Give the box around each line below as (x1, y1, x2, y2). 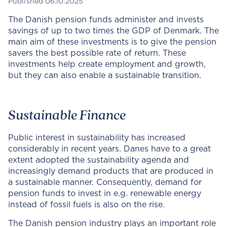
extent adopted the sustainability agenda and (8, 156, 189, 164)
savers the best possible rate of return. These (8, 49, 186, 57)
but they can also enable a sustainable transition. (8, 71, 201, 80)
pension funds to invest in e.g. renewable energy (8, 190, 201, 198)
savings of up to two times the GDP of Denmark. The (8, 27, 219, 35)
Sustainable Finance (8, 108, 126, 123)
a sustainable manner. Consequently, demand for (8, 178, 202, 186)
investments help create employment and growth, (8, 60, 206, 68)
